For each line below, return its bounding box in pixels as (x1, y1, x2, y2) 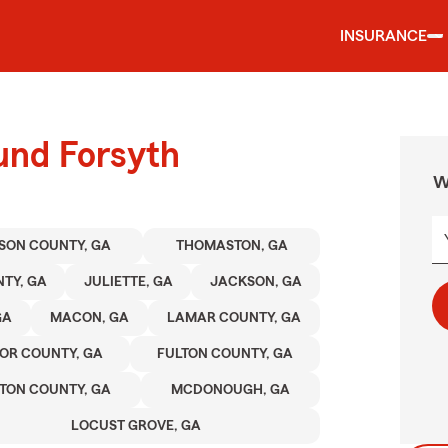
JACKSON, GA (209, 275, 302, 289)
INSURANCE (340, 28, 427, 44)
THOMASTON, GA (175, 239, 288, 253)
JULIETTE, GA (83, 275, 173, 289)
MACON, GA (49, 311, 129, 325)
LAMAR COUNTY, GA (166, 311, 301, 325)
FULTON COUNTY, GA (157, 347, 293, 361)
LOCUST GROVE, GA (71, 419, 201, 433)
